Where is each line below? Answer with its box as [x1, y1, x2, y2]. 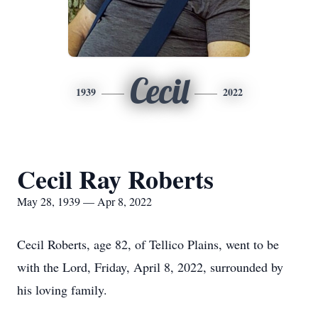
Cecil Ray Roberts [17, 160, 214, 197]
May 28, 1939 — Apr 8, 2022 [17, 194, 152, 209]
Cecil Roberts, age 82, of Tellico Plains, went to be [17, 236, 279, 253]
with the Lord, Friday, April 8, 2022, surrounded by [17, 258, 283, 275]
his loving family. [17, 281, 107, 298]
